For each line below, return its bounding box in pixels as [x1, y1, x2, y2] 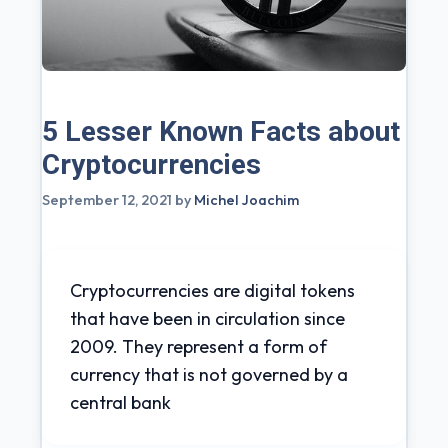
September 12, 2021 [42, 190, 172, 209]
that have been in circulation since [70, 306, 345, 330]
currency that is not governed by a [70, 362, 348, 386]
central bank [70, 390, 171, 414]
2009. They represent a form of [70, 334, 327, 358]
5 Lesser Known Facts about [42, 114, 400, 148]
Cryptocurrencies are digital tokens [70, 278, 355, 302]
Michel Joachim [194, 190, 299, 209]
